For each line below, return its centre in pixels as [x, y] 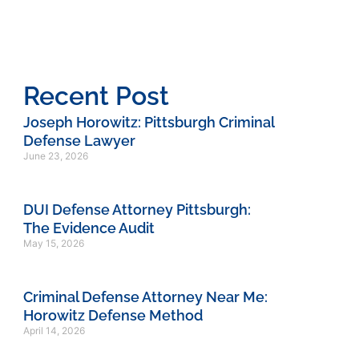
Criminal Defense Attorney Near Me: [145, 297]
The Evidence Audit [89, 228]
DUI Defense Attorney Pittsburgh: [137, 210]
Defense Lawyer [79, 141]
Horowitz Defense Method [113, 316]
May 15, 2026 [53, 244]
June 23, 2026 [55, 156]
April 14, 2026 [54, 331]
